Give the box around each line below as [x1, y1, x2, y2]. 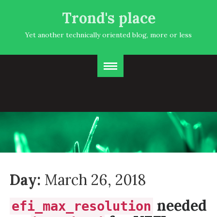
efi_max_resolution [12, 199, 151, 214]
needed [153, 196, 207, 215]
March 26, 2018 [45, 170, 146, 189]
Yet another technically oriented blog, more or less [25, 31, 192, 39]
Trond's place [62, 9, 155, 27]
